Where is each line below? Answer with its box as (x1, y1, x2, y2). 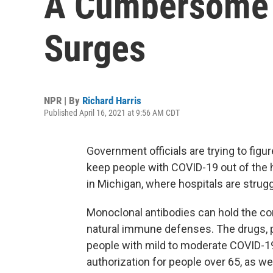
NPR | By (44, 94, 82, 107)
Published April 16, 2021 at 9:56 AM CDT (44, 108, 180, 118)
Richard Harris (82, 94, 141, 107)
